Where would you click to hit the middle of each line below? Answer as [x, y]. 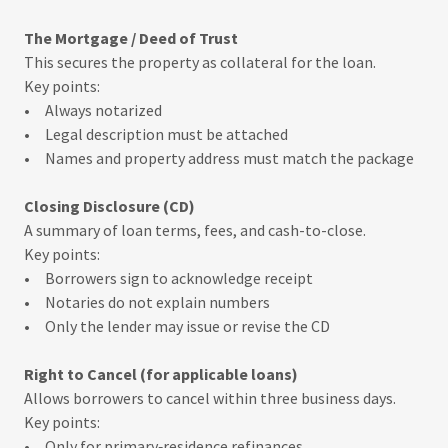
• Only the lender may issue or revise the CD [177, 326]
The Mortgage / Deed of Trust [131, 38]
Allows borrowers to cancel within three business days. [210, 398]
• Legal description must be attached [156, 134]
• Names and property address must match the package [219, 158]
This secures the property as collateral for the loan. [200, 62]
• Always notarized [93, 110]
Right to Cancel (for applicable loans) [161, 374]
